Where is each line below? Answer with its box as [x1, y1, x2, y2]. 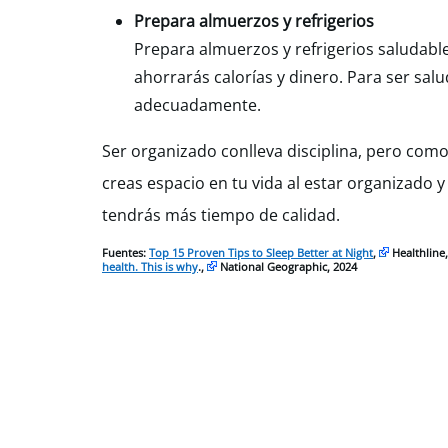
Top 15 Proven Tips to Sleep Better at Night [149, 245, 373, 260]
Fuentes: [102, 245, 149, 260]
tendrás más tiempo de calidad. [102, 204, 340, 226]
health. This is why [102, 259, 198, 274]
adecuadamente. [134, 94, 261, 116]
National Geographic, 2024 [217, 259, 357, 274]
